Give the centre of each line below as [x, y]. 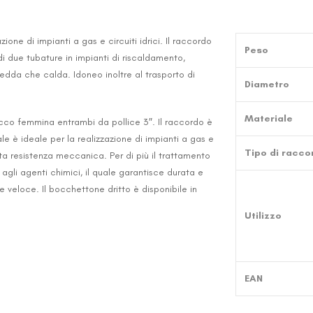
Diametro [267, 84]
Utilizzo [263, 216]
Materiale [268, 118]
